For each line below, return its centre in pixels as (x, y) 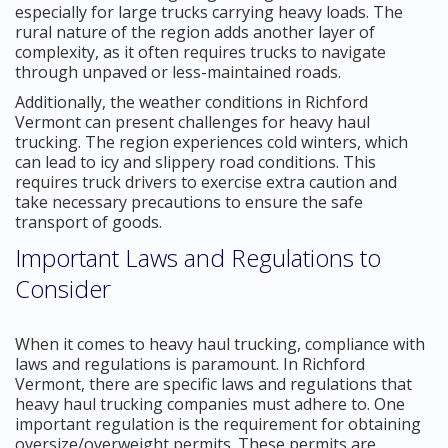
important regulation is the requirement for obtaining (218, 423)
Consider (63, 288)
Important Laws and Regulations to (198, 257)
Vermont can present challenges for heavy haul (192, 121)
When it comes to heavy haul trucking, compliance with (220, 343)
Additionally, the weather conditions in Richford (191, 101)
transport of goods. (88, 221)
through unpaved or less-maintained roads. (178, 71)
